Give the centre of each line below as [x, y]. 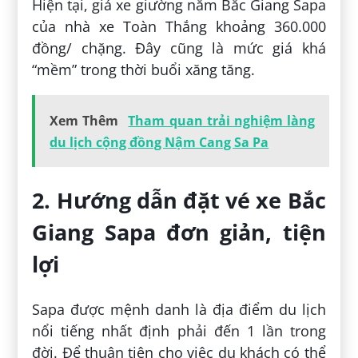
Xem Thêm [84, 120]
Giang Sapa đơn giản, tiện [179, 233]
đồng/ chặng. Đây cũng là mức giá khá [179, 48]
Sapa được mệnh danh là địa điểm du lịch [179, 309]
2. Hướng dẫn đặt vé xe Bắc [179, 201]
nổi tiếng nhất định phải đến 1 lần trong [179, 330]
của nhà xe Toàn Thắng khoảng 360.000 [179, 26]
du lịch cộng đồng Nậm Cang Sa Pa [159, 142]
